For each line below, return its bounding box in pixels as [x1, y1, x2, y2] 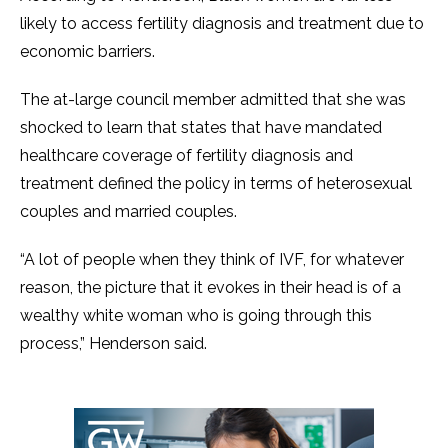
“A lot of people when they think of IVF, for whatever [20, 250, 404, 269]
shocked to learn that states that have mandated [20, 118, 382, 137]
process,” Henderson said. [20, 334, 211, 353]
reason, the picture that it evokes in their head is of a [20, 278, 401, 297]
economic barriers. [20, 42, 159, 61]
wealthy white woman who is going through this [20, 306, 372, 325]
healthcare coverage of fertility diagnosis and [20, 146, 353, 165]
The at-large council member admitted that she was [20, 90, 406, 109]
